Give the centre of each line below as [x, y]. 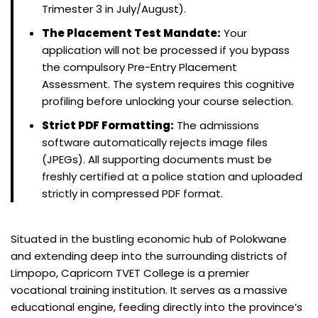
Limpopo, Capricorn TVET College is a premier [130, 273]
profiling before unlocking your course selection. [168, 101]
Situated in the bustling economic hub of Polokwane [149, 238]
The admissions [216, 125]
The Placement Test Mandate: [131, 33]
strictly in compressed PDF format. [132, 193]
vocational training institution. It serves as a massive [149, 290]
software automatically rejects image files [155, 142]
